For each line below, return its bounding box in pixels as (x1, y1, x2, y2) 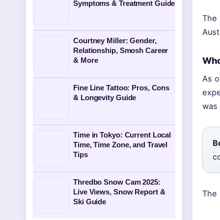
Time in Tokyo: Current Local (73, 131, 171, 139)
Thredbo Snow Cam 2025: (73, 178, 161, 186)
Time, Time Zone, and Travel (73, 140, 168, 149)
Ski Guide (73, 197, 107, 206)
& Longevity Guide (73, 93, 137, 102)
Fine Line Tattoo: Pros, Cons (73, 83, 170, 92)
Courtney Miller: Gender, (73, 36, 157, 45)
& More (73, 56, 98, 64)
